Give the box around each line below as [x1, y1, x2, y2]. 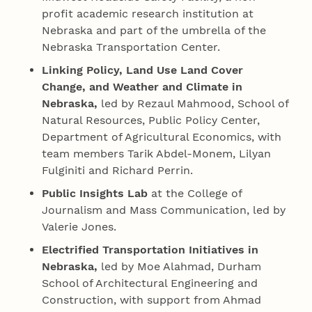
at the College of [148, 186, 242, 200]
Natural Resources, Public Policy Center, [42, 113, 260, 127]
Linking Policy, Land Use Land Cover [42, 63, 244, 77]
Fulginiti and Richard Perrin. [42, 163, 194, 177]
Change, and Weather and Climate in [42, 79, 243, 93]
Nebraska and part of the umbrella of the [42, 23, 267, 37]
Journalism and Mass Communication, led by [42, 203, 286, 217]
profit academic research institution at [42, 6, 254, 20]
